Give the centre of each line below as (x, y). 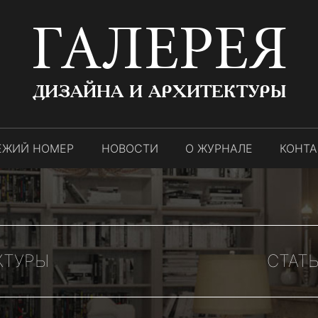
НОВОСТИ (130, 148)
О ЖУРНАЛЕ (219, 148)
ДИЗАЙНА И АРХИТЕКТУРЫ (159, 92)
